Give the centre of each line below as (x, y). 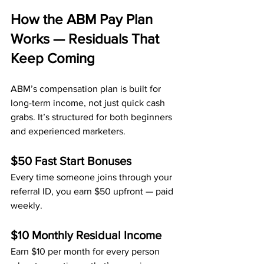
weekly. (27, 205)
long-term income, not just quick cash (89, 103)
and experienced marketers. (68, 131)
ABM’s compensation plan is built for (87, 89)
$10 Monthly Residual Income (86, 235)
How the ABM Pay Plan (83, 19)
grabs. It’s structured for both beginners (93, 117)
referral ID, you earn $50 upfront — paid (93, 191)
